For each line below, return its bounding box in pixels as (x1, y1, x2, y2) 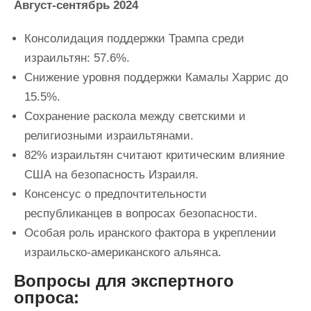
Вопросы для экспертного (14, 271, 234, 290)
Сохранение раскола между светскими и (24, 110, 246, 123)
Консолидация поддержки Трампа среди (24, 32, 244, 45)
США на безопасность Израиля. (24, 168, 202, 181)
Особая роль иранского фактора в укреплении (24, 226, 276, 239)
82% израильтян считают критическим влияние (24, 149, 285, 162)
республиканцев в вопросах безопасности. (24, 207, 261, 220)
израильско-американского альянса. (24, 246, 221, 259)
